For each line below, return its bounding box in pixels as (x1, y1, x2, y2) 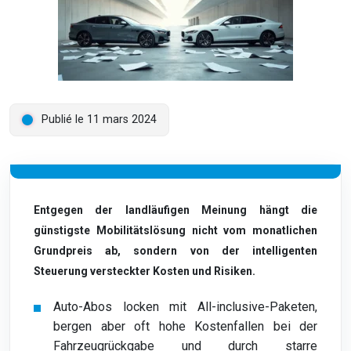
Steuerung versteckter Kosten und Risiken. (34, 265, 255, 277)
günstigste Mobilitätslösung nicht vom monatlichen (34, 224, 317, 237)
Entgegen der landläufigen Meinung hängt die (34, 204, 317, 216)
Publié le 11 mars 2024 (42, 113, 157, 126)
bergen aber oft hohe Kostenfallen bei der (53, 319, 317, 334)
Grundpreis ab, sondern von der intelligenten (34, 244, 317, 257)
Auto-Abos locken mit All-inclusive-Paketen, (53, 299, 317, 314)
